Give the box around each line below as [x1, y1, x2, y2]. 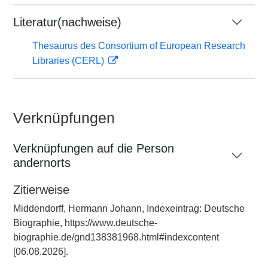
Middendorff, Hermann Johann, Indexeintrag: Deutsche [13, 203, 245, 214]
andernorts [13, 156, 71, 169]
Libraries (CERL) [32, 56, 106, 66]
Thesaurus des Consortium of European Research [32, 41, 245, 51]
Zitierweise [13, 183, 69, 196]
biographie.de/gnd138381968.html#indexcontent [13, 232, 219, 242]
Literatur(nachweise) [13, 16, 121, 29]
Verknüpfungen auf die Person [13, 142, 174, 155]
